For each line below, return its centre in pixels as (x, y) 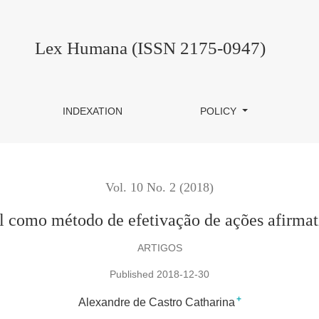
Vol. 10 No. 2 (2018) (159, 187)
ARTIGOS (159, 247)
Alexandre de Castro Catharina (156, 303)
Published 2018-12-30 (159, 274)
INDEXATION (93, 111)
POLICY (220, 111)
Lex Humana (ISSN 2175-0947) (151, 48)
